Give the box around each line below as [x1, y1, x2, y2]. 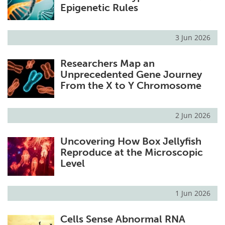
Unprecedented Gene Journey [60, 68, 202, 81]
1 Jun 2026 [175, 188, 210, 198]
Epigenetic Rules [60, 2, 138, 14]
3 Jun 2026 [175, 33, 210, 43]
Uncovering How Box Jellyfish [60, 135, 201, 148]
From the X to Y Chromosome [60, 79, 201, 92]
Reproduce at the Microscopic [60, 146, 203, 159]
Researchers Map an [60, 57, 155, 70]
